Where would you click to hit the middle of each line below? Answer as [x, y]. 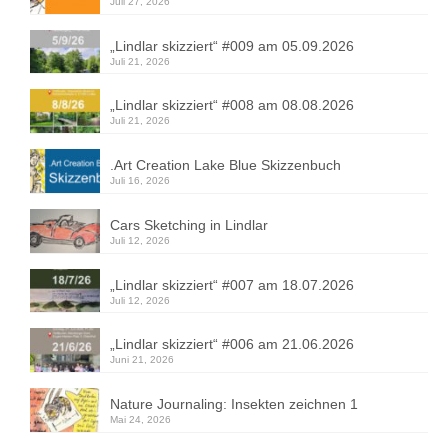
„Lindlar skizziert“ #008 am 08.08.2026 [232, 105]
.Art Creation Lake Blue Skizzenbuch [225, 165]
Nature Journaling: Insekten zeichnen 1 [234, 404]
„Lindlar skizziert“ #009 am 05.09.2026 [232, 45]
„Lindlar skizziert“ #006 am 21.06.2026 [232, 344]
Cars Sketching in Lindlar [189, 224]
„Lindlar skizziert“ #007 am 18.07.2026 [232, 284]
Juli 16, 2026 [140, 180]
